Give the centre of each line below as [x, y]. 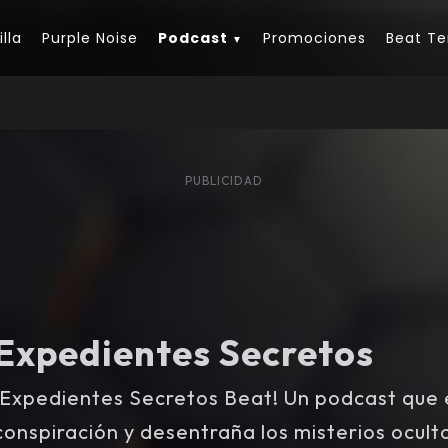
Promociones [314, 37]
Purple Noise [89, 37]
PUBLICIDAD [224, 180]
